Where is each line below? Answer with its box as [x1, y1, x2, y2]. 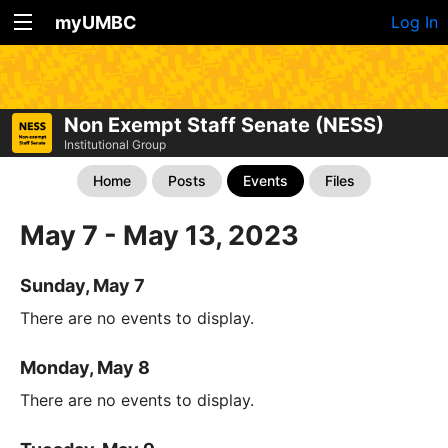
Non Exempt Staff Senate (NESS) [64, 113, 384, 138]
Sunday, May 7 [20, 275, 145, 297]
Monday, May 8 [20, 357, 150, 379]
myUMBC [55, 12, 137, 33]
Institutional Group [64, 137, 166, 153]
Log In [391, 12, 438, 32]
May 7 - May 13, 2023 [20, 219, 299, 253]
